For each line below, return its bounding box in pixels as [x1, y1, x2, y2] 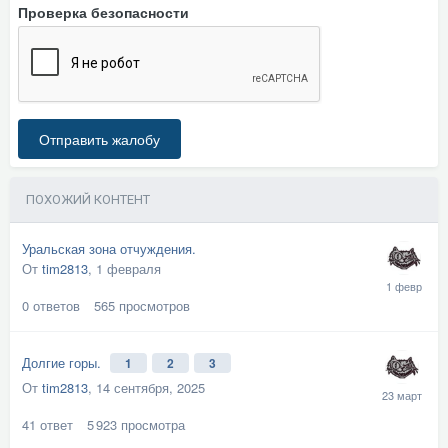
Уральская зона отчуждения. [22, 239, 196, 258]
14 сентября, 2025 [96, 378, 205, 397]
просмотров [119, 296, 190, 315]
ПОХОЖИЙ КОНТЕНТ [26, 192, 150, 207]
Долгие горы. [22, 353, 105, 372]
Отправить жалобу [39, 129, 160, 149]
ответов [33, 296, 80, 315]
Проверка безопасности [18, 2, 189, 22]
